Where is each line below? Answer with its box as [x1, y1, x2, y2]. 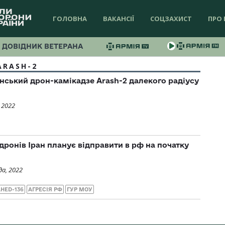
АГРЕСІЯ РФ [28, 186, 62, 192]
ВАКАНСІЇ [103, 14, 134, 23]
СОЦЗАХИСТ [150, 14, 192, 23]
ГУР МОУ [67, 186, 92, 192]
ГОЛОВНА [53, 14, 87, 23]
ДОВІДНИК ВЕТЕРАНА [2, 42, 83, 50]
